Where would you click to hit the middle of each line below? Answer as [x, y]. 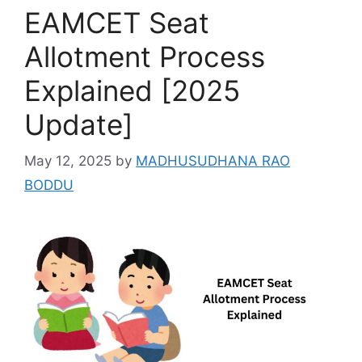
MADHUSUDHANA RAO [213, 160]
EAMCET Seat [117, 23]
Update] [79, 125]
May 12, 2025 [68, 160]
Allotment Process [145, 57]
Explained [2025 [132, 91]
